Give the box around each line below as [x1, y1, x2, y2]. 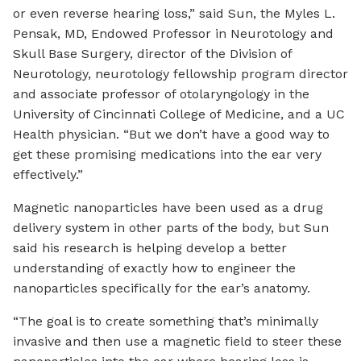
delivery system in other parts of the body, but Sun [13, 220, 329, 236]
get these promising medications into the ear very [13, 147, 322, 163]
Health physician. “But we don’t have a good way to [13, 127, 330, 143]
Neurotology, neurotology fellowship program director [13, 66, 348, 82]
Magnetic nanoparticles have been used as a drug [13, 200, 323, 216]
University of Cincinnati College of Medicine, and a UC [13, 106, 345, 122]
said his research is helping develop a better [13, 240, 287, 256]
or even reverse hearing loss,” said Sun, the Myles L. [13, 6, 335, 22]
